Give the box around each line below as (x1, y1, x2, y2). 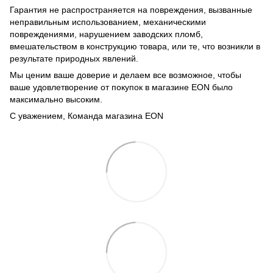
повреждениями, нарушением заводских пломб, (10, 29, 203, 40)
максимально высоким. (10, 94, 102, 105)
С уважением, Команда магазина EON (10, 111, 163, 121)
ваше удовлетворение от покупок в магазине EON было (10, 82, 233, 93)
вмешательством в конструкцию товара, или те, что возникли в (10, 41, 260, 52)
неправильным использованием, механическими (10, 17, 206, 27)
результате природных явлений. (10, 54, 138, 64)
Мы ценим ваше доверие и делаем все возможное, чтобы (10, 70, 241, 80)
